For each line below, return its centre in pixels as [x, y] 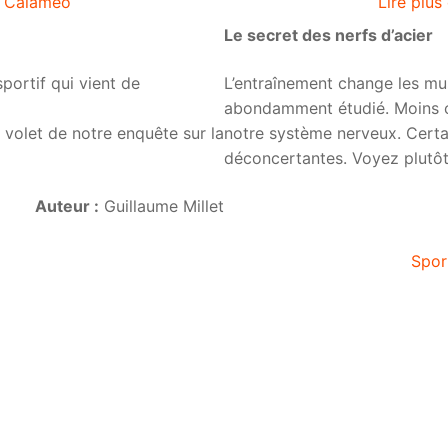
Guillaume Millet [161, 205]
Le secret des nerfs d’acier [328, 35]
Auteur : [67, 205]
